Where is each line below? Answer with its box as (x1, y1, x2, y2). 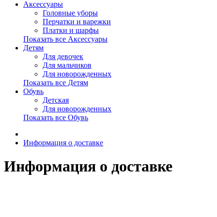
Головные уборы (43, 9, 98, 17)
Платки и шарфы (43, 26, 99, 34)
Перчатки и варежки (43, 17, 111, 26)
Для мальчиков (43, 61, 92, 69)
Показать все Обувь (23, 113, 88, 122)
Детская (43, 96, 69, 104)
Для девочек (43, 52, 83, 61)
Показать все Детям (23, 78, 88, 87)
